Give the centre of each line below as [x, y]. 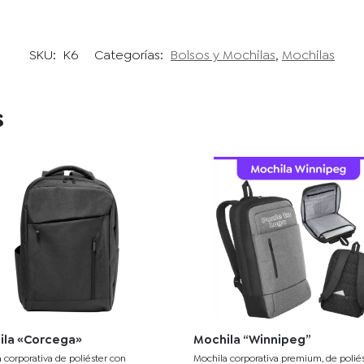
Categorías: [130, 55]
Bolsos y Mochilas [223, 55]
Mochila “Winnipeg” [253, 340]
